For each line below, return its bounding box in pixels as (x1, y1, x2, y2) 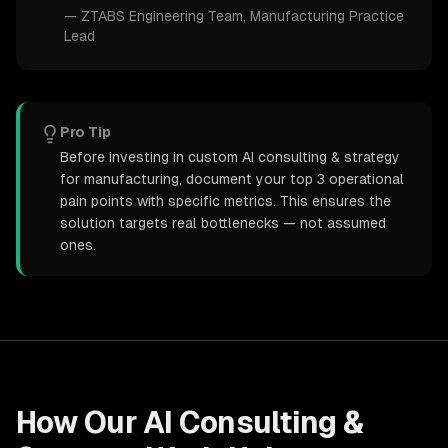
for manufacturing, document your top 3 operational (60, 171, 404, 187)
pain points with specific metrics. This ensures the (60, 193, 391, 209)
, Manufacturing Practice (243, 8, 404, 24)
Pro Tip (60, 124, 111, 140)
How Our (16, 405, 143, 440)
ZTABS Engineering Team (81, 8, 243, 24)
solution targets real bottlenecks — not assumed (60, 215, 386, 231)
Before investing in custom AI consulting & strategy (60, 149, 400, 165)
